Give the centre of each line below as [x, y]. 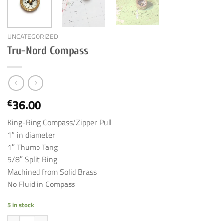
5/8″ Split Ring [32, 160]
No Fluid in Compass [41, 184]
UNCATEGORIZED [33, 36]
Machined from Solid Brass [52, 172]
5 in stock [21, 205]
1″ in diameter [31, 135]
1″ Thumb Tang [33, 147]
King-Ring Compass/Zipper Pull [60, 123]
